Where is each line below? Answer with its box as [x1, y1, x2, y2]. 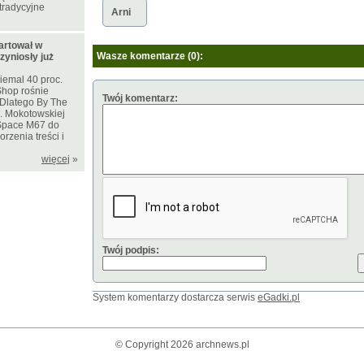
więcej [41, 154, 70, 165]
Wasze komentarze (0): [97, 50, 203, 63]
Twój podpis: [102, 245, 159, 257]
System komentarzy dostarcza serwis [93, 292, 258, 304]
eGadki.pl [258, 292, 300, 304]
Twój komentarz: [102, 93, 178, 105]
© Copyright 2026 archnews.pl [115, 339, 249, 351]
